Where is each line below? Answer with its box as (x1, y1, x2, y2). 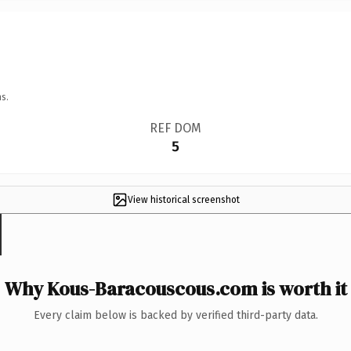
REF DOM (149, 120, 201, 136)
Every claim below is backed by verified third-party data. (33, 308, 318, 322)
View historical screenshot (127, 194, 240, 205)
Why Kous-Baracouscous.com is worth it (4, 275, 347, 302)
